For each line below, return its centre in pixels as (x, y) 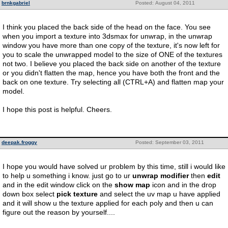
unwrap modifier (161, 176)
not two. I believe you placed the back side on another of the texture (112, 64)
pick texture (77, 194)
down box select (30, 194)
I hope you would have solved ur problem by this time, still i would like (114, 166)
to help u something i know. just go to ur (67, 176)
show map (132, 185)
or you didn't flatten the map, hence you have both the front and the (111, 73)
